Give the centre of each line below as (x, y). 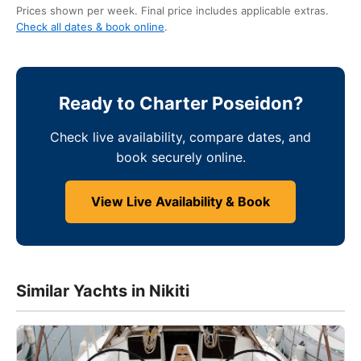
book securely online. (180, 157)
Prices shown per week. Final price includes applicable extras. (172, 10)
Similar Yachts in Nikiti (103, 291)
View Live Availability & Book (180, 201)
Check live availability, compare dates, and (180, 137)
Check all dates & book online (90, 27)
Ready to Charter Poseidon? (180, 103)
